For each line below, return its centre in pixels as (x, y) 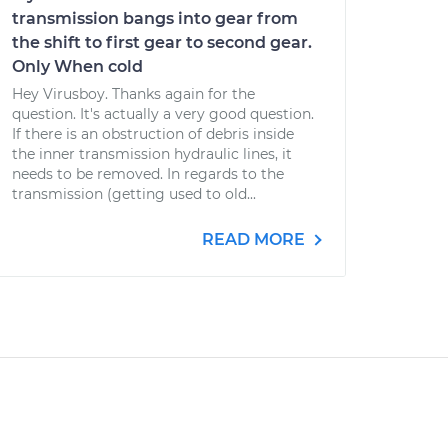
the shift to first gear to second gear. (162, 42)
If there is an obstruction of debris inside (153, 134)
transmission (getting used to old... (134, 194)
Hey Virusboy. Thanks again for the (133, 94)
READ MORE (255, 239)
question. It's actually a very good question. (163, 114)
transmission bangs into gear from (155, 18)
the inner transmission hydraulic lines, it (152, 154)
